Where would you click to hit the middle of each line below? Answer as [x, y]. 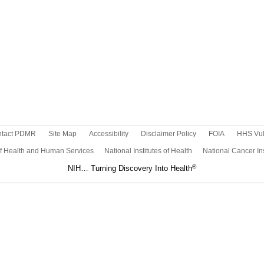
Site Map [62, 134]
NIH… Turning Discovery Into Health [130, 168]
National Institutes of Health [148, 151]
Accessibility [108, 134]
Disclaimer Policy [168, 134]
